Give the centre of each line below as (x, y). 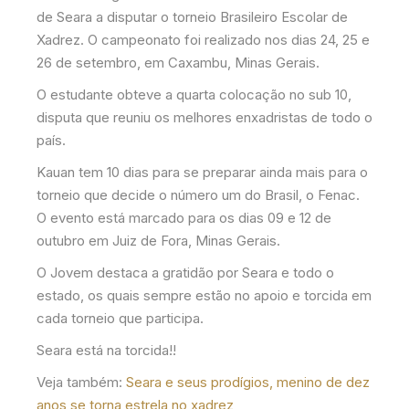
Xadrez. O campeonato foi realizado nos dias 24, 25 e (203, 39)
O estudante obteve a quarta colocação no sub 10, (194, 94)
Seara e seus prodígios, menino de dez (248, 382)
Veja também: (81, 382)
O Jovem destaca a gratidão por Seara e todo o (185, 272)
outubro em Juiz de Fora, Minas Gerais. (158, 240)
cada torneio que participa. (120, 318)
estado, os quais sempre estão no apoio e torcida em (204, 295)
